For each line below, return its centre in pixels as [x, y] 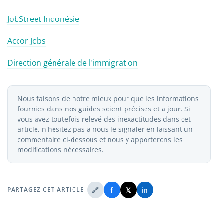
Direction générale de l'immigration [73, 63]
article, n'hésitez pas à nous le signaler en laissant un [105, 129]
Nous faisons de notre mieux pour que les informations [108, 98]
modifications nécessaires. [61, 149]
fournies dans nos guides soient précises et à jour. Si [104, 109]
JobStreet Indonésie [43, 19]
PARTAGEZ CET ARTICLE [46, 190]
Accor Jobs [27, 41]
